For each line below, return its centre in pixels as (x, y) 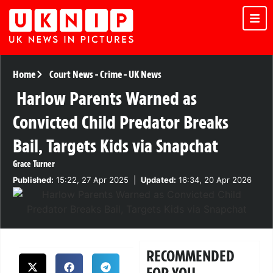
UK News (145, 75)
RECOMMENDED (191, 256)
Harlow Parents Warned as (107, 99)
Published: (33, 180)
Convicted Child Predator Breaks (121, 122)
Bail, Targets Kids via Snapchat (115, 146)
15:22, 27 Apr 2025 (91, 180)
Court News (71, 75)
